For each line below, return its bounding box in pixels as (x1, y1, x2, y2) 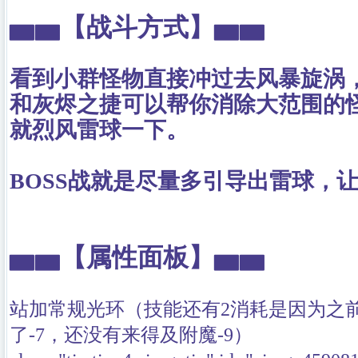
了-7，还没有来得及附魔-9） (10, 324, 253, 345)
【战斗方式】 (61, 14, 214, 42)
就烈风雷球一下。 (10, 117, 189, 142)
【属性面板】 (61, 244, 214, 272)
